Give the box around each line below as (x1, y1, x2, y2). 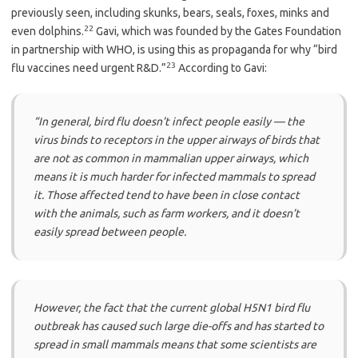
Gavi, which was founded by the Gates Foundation (93, 24, 341, 38)
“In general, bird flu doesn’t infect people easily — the (34, 114, 304, 128)
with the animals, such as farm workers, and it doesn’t (34, 206, 300, 220)
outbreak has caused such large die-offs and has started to (34, 319, 324, 332)
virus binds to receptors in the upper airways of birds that (34, 133, 320, 146)
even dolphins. (11, 24, 84, 38)
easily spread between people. (34, 225, 186, 238)
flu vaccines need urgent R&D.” (11, 61, 166, 74)
